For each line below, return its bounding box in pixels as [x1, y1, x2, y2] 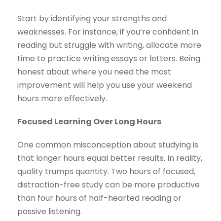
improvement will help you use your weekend [17, 79, 192, 91]
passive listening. [17, 206, 82, 218]
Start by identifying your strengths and [17, 13, 167, 25]
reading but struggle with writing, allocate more [17, 39, 201, 51]
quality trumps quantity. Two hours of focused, [17, 166, 195, 178]
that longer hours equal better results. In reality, [17, 152, 202, 164]
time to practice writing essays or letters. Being [17, 53, 200, 65]
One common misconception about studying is [17, 139, 198, 151]
